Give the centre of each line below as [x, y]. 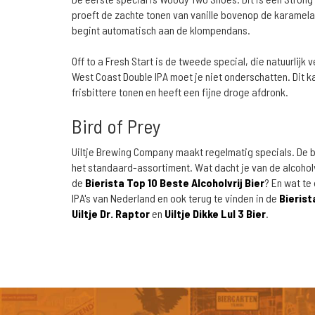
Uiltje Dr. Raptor [111, 213]
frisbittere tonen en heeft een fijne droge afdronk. [180, 92]
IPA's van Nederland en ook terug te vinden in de [175, 198]
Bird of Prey [116, 126]
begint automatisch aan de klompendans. [161, 30]
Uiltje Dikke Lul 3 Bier [215, 213]
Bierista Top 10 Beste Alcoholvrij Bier [175, 182]
